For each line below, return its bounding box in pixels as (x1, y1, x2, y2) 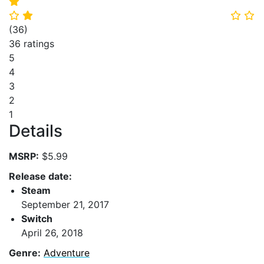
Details (9, 121, 62, 141)
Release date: (9, 170, 72, 182)
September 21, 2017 (21, 198, 109, 210)
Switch (21, 212, 52, 225)
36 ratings (9, 38, 54, 49)
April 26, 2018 (21, 226, 83, 239)
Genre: (9, 246, 41, 259)
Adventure (44, 246, 90, 259)
